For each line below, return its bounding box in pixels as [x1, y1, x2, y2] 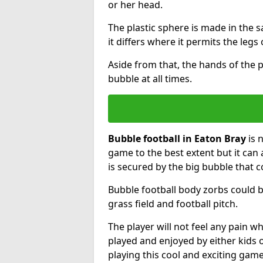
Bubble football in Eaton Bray [108, 131, 246, 145]
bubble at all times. [108, 72, 192, 85]
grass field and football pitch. [108, 197, 238, 210]
